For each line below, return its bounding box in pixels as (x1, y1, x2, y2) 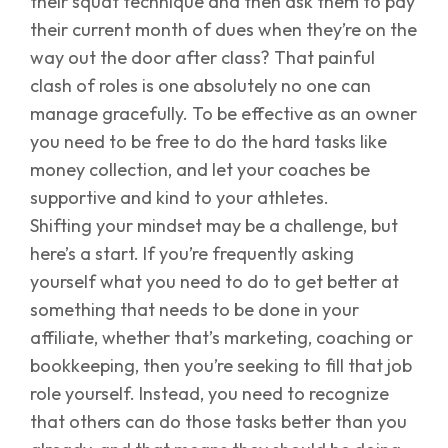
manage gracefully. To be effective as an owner (30, 102, 417, 125)
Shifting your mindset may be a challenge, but (30, 214, 398, 237)
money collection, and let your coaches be (30, 158, 370, 181)
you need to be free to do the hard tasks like (30, 130, 387, 153)
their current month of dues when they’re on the (30, 18, 417, 41)
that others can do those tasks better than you (30, 410, 407, 433)
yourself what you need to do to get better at (30, 270, 399, 293)
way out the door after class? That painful (30, 46, 375, 69)
